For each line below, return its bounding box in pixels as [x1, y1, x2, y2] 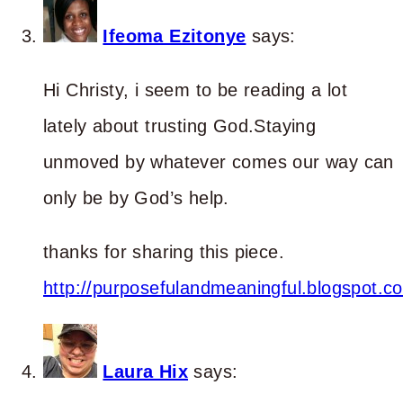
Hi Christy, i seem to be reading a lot [43, 79, 348, 100]
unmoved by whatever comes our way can [43, 151, 394, 172]
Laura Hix [103, 361, 189, 381]
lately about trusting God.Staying [43, 115, 317, 136]
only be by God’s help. [43, 187, 229, 208]
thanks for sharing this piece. [43, 241, 284, 262]
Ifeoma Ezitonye [103, 25, 246, 46]
